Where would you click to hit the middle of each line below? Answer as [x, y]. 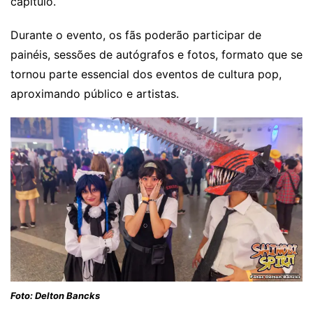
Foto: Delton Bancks [55, 296]
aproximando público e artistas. [95, 94]
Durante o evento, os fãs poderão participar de [136, 35]
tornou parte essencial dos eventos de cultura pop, [146, 74]
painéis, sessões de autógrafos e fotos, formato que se [156, 55]
